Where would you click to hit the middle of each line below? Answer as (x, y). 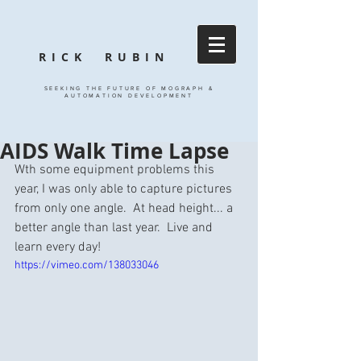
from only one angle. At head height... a (125, 209)
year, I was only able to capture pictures (125, 189)
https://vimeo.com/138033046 (87, 266)
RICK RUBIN (104, 57)
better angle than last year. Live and (115, 228)
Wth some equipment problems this (116, 170)
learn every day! (59, 247)
